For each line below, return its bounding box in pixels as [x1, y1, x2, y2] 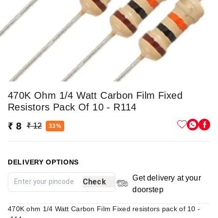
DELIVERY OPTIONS [8, 158, 79, 166]
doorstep [132, 185, 163, 194]
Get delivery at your [132, 173, 201, 182]
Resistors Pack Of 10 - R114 [8, 101, 137, 112]
